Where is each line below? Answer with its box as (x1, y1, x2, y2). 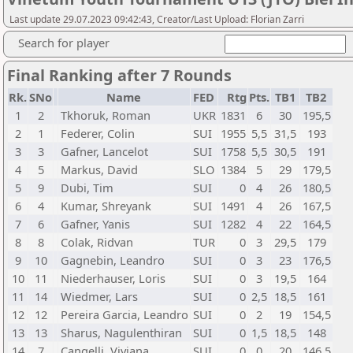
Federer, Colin (61, 125, 135, 141)
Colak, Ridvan (61, 234, 133, 250)
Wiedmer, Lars (61, 288, 138, 304)
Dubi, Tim (61, 180, 113, 195)
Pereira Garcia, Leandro (61, 307, 188, 322)
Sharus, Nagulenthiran (61, 325, 182, 340)
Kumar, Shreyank (61, 198, 151, 214)
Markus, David (61, 162, 138, 177)
